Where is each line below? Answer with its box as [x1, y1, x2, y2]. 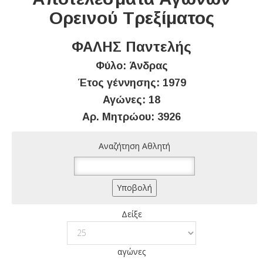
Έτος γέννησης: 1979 [77, 76, 186, 89]
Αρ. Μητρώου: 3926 [82, 110, 181, 123]
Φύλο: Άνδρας [95, 59, 168, 72]
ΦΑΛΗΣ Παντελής [72, 38, 191, 55]
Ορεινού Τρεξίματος [49, 8, 214, 28]
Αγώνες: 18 [103, 93, 160, 106]
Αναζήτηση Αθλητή [99, 140, 170, 151]
